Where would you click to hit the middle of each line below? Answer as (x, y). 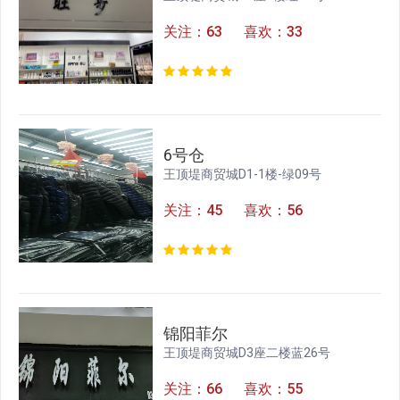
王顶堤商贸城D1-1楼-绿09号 (243, 175)
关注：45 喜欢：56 (233, 211)
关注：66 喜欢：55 (233, 389)
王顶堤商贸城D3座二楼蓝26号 (247, 353)
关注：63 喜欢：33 (233, 32)
